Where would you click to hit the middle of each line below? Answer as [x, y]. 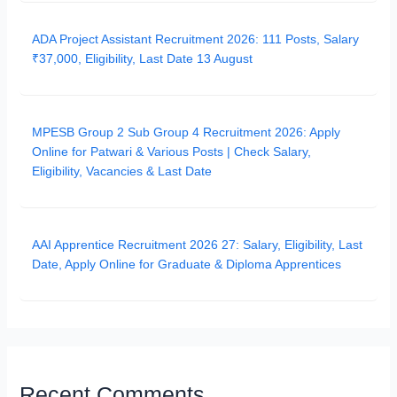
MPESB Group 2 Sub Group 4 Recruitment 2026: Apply [187, 132]
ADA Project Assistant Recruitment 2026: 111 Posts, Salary [196, 39]
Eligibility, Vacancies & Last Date [122, 171]
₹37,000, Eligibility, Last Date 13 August [143, 59]
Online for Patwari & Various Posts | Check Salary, [172, 152]
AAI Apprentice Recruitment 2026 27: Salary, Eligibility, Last [198, 245]
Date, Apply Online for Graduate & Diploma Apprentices [187, 265]
